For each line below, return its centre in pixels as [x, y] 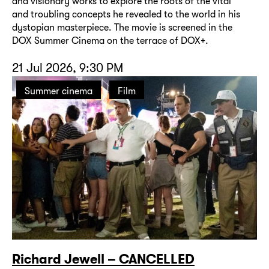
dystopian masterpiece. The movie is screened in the [122, 28]
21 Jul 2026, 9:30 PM [68, 68]
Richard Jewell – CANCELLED [103, 259]
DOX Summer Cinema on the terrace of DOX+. [110, 41]
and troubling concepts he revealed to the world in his [126, 14]
